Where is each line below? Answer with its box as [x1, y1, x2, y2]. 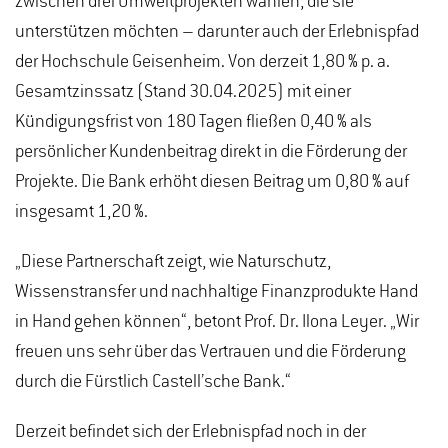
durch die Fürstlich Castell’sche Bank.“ [15, 371, 291, 392]
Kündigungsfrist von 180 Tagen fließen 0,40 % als [15, 111, 372, 132]
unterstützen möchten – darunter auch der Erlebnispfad [15, 21, 419, 42]
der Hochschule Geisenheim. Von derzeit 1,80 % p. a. [15, 51, 390, 72]
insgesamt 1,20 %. [15, 201, 158, 222]
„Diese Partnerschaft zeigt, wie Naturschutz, [15, 251, 331, 272]
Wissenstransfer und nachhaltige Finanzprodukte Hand [15, 281, 418, 302]
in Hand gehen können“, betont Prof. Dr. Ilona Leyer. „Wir [15, 311, 419, 332]
